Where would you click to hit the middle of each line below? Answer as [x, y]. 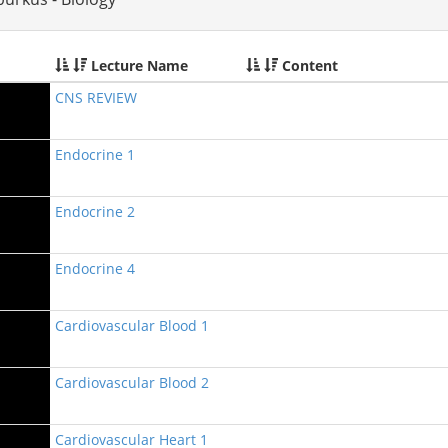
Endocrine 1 [95, 154]
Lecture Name [137, 65]
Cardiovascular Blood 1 [132, 325]
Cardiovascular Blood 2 [132, 382]
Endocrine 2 [95, 211]
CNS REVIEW [96, 97]
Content [308, 65]
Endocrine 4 [95, 268]
